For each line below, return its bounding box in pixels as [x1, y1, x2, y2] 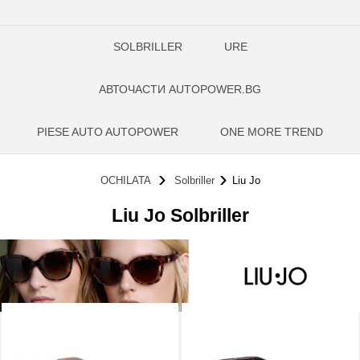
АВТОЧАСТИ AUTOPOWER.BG [99, 83, 261, 96]
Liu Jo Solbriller [111, 204, 249, 226]
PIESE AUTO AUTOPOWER [37, 125, 178, 138]
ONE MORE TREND [220, 125, 323, 138]
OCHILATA [100, 174, 150, 187]
